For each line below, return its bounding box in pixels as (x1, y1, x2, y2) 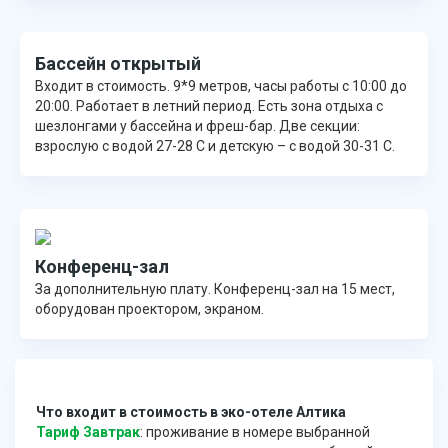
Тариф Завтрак (36, 424, 140, 441)
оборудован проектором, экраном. (35, 301, 264, 318)
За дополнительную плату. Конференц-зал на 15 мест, (35, 281, 395, 298)
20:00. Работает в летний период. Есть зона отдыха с (35, 98, 383, 115)
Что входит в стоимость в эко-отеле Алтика (36, 404, 346, 421)
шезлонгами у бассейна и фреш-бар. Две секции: (35, 118, 360, 135)
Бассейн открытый (35, 53, 201, 75)
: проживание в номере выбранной (140, 424, 370, 441)
